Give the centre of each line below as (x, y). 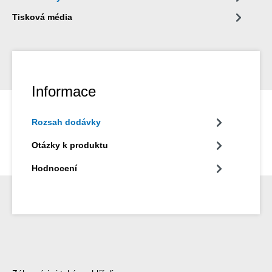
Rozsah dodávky (66, 122)
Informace (64, 92)
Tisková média (42, 17)
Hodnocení (54, 168)
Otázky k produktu (70, 145)
